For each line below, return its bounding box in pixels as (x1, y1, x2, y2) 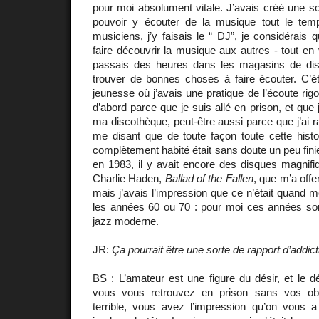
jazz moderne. (93, 214, 159, 227)
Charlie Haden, (93, 172, 165, 184)
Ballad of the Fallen (164, 172, 253, 184)
